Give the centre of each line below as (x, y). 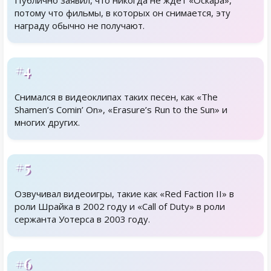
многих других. (47, 122)
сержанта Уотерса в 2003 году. (82, 219)
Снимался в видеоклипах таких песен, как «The (116, 97)
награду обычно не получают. (80, 25)
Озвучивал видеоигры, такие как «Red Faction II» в (124, 194)
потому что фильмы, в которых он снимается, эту (122, 13)
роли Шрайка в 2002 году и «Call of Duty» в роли (120, 206)
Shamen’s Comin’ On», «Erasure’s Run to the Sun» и (121, 109)
